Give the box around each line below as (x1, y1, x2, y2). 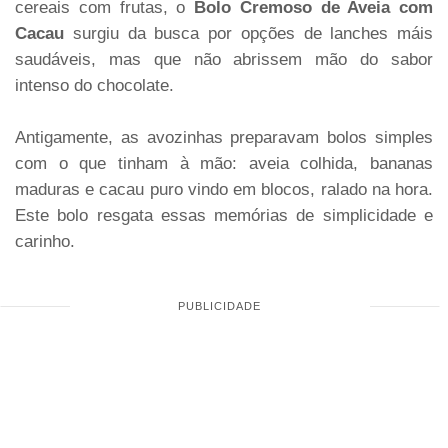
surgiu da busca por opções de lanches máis (72, 24, 433, 43)
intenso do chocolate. (15, 76, 174, 95)
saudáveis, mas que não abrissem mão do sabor (15, 50, 433, 69)
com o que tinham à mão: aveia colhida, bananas (15, 154, 433, 173)
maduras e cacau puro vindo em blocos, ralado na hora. (15, 180, 433, 199)
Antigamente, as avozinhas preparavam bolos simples (15, 128, 433, 147)
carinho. (15, 232, 75, 251)
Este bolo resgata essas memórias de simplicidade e (15, 206, 433, 225)
